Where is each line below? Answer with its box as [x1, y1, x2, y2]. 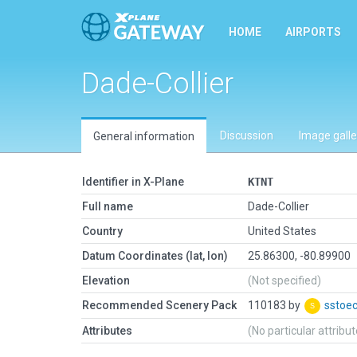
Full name [82, 200, 133, 213]
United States [248, 225, 316, 237]
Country [82, 225, 123, 237]
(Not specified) [248, 274, 321, 287]
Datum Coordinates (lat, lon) [82, 249, 228, 262]
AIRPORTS [285, 25, 341, 38]
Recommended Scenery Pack [82, 299, 237, 312]
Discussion [220, 129, 273, 142]
